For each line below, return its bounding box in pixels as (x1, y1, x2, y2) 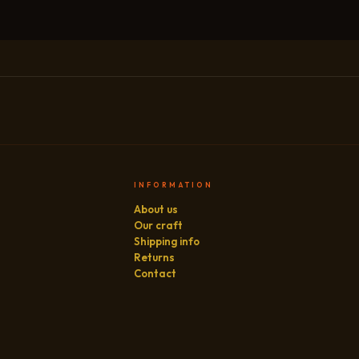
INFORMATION (134, 180, 214, 189)
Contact (134, 267, 177, 280)
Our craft (134, 219, 184, 232)
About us (134, 203, 179, 216)
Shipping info (134, 235, 200, 248)
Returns (134, 251, 175, 264)
